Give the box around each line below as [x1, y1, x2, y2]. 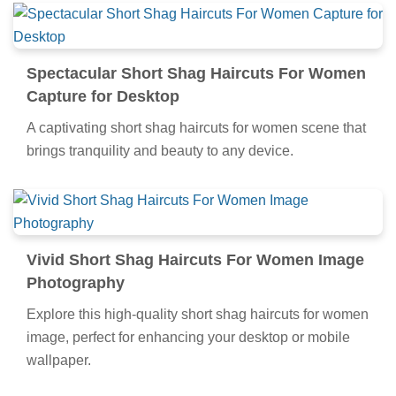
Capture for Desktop [27, 87, 179, 105]
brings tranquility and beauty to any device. [27, 142, 293, 158]
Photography [27, 273, 125, 292]
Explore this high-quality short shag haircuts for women [27, 306, 369, 322]
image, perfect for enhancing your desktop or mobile [27, 329, 350, 345]
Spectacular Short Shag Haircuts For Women [27, 64, 366, 82]
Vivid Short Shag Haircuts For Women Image [27, 250, 364, 269]
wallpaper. [27, 352, 91, 368]
